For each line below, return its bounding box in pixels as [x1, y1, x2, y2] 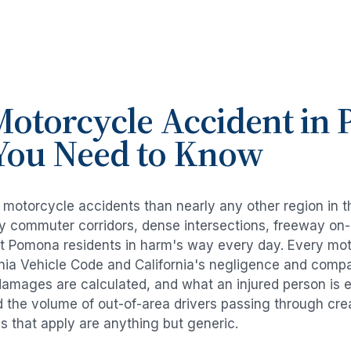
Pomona [9, 237, 60, 254]
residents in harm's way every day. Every [60, 237, 327, 254]
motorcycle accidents [3, 198, 140, 215]
